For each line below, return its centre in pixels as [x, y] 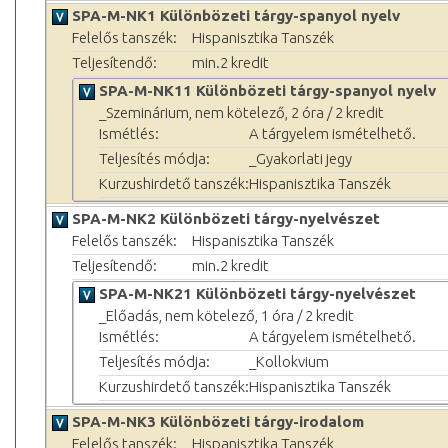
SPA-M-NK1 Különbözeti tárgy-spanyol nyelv [236, 15]
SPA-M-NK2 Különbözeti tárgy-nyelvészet [226, 218]
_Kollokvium [289, 361]
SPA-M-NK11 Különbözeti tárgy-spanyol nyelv [267, 90]
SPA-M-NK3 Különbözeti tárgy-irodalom [218, 421]
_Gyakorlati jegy [300, 158]
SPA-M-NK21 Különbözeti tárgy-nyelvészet [257, 293]
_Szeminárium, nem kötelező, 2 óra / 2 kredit [241, 112]
